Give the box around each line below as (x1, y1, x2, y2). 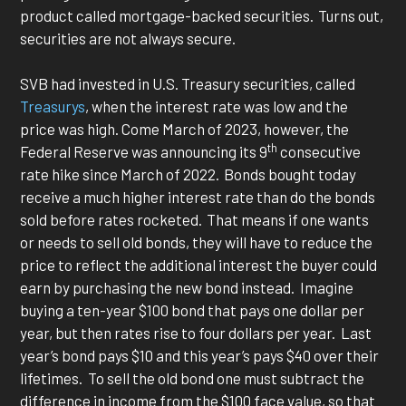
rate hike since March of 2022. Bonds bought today (20, 165, 357, 184)
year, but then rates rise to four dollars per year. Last (20, 324, 372, 343)
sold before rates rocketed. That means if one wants (20, 210, 370, 229)
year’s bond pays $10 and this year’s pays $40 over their (20, 346, 380, 365)
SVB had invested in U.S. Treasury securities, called (20, 74, 356, 93)
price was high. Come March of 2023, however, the (20, 120, 350, 139)
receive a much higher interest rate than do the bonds (20, 188, 376, 207)
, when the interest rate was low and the (85, 97, 349, 116)
